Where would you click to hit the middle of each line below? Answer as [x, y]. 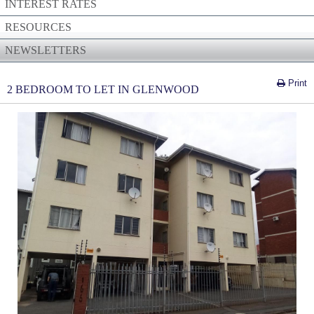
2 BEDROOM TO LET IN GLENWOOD [103, 89]
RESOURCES [38, 27]
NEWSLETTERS [46, 50]
